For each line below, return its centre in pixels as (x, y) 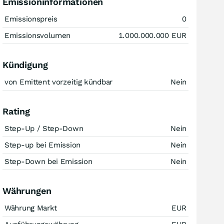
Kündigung (25, 65)
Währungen (27, 191)
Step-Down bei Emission (48, 161)
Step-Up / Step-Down (44, 128)
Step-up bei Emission (42, 145)
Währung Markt (31, 208)
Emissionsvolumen (38, 35)
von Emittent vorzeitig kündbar (58, 82)
